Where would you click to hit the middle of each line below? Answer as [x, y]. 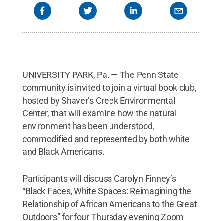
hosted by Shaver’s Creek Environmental [98, 100]
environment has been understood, [88, 126]
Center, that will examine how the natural [99, 113]
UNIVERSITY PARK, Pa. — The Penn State [100, 74]
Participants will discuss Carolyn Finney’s [99, 178]
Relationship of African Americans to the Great [110, 204]
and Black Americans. [63, 151]
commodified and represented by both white [106, 139]
